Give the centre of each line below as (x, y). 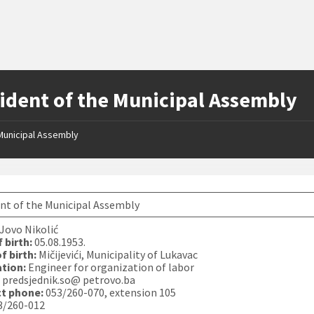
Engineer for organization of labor (111, 267)
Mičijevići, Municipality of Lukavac (117, 254)
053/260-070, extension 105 (110, 292)
